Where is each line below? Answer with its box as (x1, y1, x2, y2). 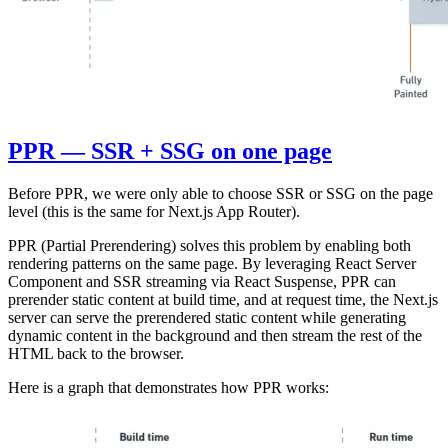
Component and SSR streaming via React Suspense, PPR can (8, 273, 396, 291)
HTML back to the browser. (8, 345, 184, 363)
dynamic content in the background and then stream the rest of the (8, 327, 422, 345)
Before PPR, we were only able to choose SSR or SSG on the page (8, 185, 433, 203)
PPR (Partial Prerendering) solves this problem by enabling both (8, 237, 411, 255)
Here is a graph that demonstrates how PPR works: (8, 379, 329, 397)
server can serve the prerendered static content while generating (8, 309, 406, 327)
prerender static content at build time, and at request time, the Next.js (8, 291, 438, 309)
